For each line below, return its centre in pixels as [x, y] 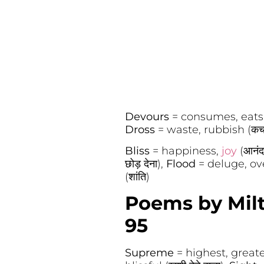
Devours [148, 116]
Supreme [151, 253]
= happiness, [187, 151]
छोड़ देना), [145, 164]
